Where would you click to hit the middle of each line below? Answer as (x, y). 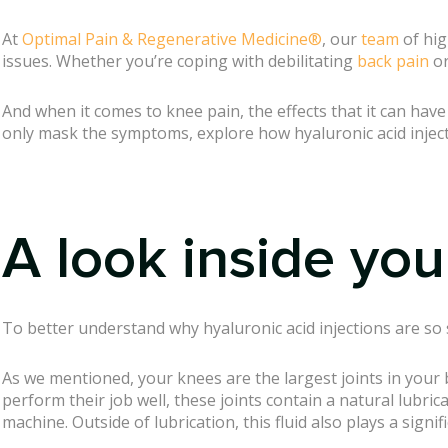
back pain (393, 61)
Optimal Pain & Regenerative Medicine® (172, 39)
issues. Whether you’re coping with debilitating (179, 61)
